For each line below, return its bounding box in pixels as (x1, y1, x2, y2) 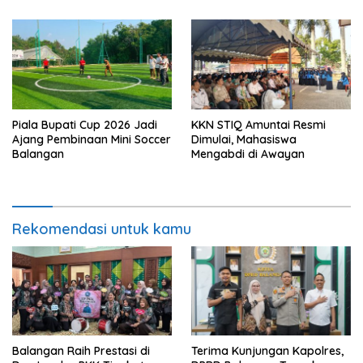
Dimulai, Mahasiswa (191, 131, 297, 147)
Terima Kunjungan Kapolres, (191, 344, 344, 359)
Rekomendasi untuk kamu (12, 219, 191, 238)
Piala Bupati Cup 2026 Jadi (12, 117, 157, 132)
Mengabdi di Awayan (191, 146, 305, 161)
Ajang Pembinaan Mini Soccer (12, 131, 171, 147)
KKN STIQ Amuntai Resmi (191, 117, 326, 132)
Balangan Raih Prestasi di (12, 344, 150, 359)
